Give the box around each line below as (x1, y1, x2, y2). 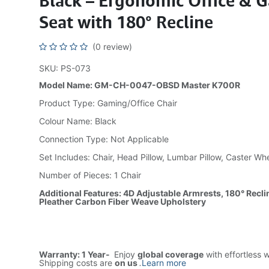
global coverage (137, 249, 204, 259)
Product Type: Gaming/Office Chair (38, 98, 177, 108)
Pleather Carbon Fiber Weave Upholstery (38, 196, 206, 207)
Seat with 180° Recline (38, 12, 213, 32)
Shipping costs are (38, 258, 115, 268)
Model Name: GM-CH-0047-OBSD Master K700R (38, 80, 240, 90)
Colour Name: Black (38, 116, 116, 126)
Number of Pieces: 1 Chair (38, 170, 141, 180)
